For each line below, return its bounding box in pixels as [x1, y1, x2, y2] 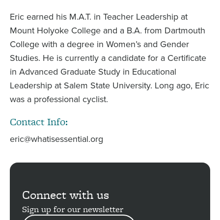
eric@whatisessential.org [9, 133, 103, 144]
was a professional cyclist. [9, 93, 108, 105]
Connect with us [22, 186, 109, 203]
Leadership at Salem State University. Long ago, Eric [9, 80, 209, 91]
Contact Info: [9, 114, 68, 129]
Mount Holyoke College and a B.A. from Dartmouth [9, 25, 205, 36]
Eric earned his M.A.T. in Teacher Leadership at [9, 11, 188, 22]
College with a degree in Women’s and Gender [9, 38, 189, 50]
